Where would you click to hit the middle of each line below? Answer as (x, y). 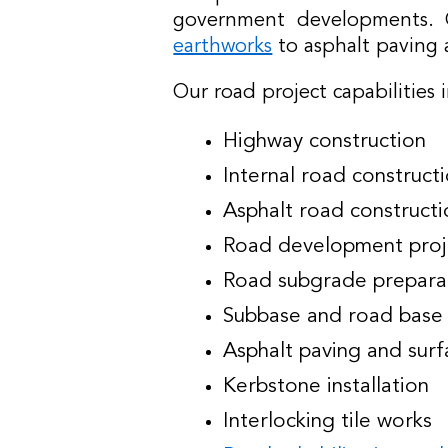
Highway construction (325, 141)
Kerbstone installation (326, 386)
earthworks (223, 47)
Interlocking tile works (328, 421)
